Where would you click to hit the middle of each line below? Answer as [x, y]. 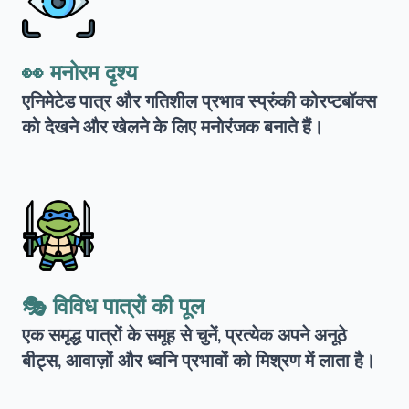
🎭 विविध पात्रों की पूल [113, 307]
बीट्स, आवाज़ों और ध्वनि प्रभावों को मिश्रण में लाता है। [199, 361]
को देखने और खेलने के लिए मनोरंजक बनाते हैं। [173, 127]
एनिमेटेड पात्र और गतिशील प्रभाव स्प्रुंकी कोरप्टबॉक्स [199, 102]
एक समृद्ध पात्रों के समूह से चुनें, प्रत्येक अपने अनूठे [184, 336]
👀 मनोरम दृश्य [79, 73]
